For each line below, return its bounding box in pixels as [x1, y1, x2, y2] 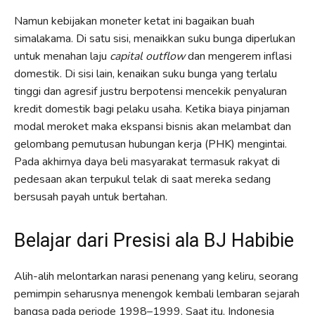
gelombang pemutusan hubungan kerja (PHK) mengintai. [14, 136, 287, 152]
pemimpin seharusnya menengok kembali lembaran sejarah [14, 285, 300, 302]
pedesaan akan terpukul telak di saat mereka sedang [14, 171, 271, 187]
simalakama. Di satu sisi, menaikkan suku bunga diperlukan [14, 30, 295, 46]
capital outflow [110, 48, 185, 64]
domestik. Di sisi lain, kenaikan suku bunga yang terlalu [14, 65, 277, 82]
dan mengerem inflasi [185, 48, 292, 64]
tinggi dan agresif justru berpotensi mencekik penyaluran [14, 83, 287, 99]
